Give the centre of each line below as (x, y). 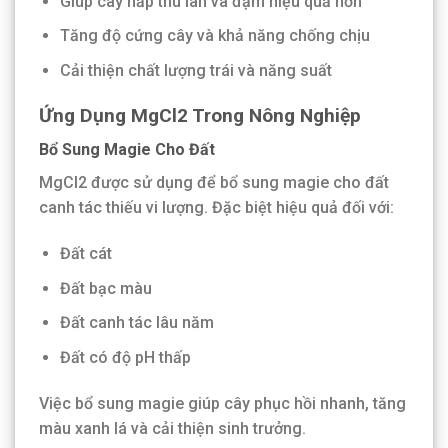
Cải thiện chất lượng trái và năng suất (195, 70)
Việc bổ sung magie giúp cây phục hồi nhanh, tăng (222, 403)
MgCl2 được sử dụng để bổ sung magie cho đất (214, 183)
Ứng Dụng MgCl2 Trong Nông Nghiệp (200, 115)
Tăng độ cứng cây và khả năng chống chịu (214, 36)
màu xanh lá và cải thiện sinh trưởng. (172, 428)
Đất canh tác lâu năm (136, 323)
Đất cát (85, 254)
